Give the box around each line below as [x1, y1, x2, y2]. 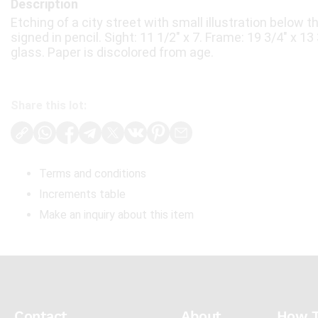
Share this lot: [11, 99, 87, 112]
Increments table [39, 187, 126, 201]
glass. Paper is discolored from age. [11, 45, 214, 60]
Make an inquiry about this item [39, 208, 194, 221]
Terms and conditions [39, 167, 146, 180]
